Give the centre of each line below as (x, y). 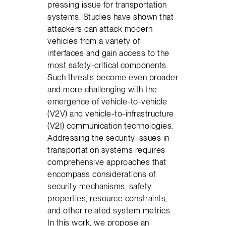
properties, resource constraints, (107, 199)
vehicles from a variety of (94, 41)
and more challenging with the (102, 90)
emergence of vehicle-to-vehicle (107, 102)
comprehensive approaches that (107, 162)
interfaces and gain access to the (108, 53)
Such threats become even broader (113, 77)
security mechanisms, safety (100, 186)
